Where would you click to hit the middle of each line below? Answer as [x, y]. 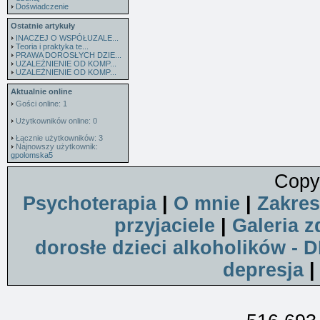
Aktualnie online [41, 91]
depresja [263, 270]
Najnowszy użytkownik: [56, 146]
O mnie [207, 204]
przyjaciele [165, 226]
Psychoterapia [90, 204]
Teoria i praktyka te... [52, 46]
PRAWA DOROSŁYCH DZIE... [69, 55]
